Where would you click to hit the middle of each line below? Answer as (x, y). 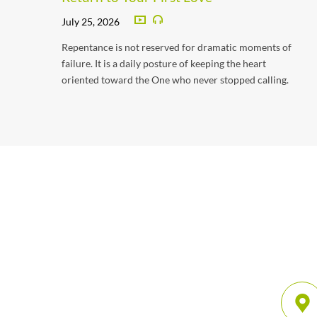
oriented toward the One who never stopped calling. (175, 79)
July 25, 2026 (91, 21)
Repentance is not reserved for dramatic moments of (177, 47)
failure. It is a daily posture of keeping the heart (164, 63)
